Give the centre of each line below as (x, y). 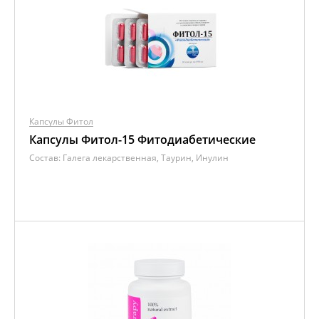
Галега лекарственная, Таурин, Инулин (146, 158)
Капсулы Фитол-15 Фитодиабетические (142, 140)
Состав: (46, 158)
